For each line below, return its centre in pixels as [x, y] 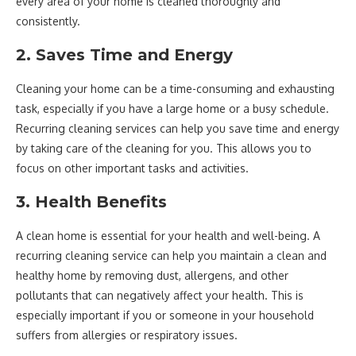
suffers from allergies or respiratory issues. [127, 335]
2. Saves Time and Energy [124, 55]
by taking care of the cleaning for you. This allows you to [164, 148]
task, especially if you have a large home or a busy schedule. [172, 108]
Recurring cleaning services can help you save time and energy [178, 128]
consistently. [48, 21]
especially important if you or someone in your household [165, 315]
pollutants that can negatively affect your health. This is [160, 295]
